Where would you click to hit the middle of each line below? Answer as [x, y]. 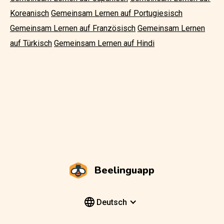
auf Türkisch [31, 43]
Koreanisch [29, 13]
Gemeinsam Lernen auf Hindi [104, 43]
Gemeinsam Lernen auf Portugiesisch [117, 13]
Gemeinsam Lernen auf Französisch [73, 28]
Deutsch [111, 202]
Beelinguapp [124, 170]
